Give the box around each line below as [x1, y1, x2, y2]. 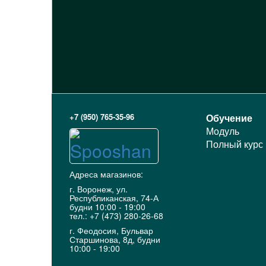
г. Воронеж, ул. [69, 183, 128, 195]
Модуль [206, 124, 239, 138]
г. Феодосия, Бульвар [69, 224, 153, 236]
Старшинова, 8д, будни [69, 233, 160, 245]
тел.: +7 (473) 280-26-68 [69, 210, 163, 221]
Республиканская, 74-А [69, 192, 159, 204]
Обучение [206, 111, 252, 125]
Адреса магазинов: [69, 168, 143, 180]
